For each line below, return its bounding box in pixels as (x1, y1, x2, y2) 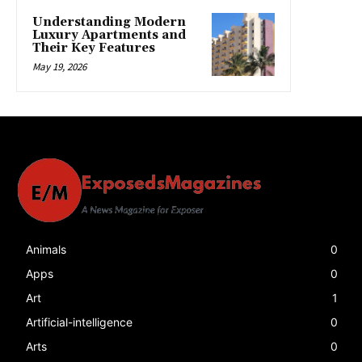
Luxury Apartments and (32, 27, 186, 44)
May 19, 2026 (32, 60, 86, 74)
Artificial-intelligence (26, 315, 133, 330)
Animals (26, 242, 66, 257)
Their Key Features (32, 40, 155, 57)
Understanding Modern (32, 15, 186, 31)
